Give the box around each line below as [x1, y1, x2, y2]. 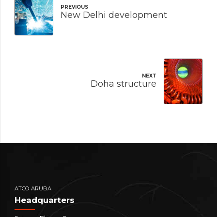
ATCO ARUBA [15, 185, 51, 192]
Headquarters [15, 195, 75, 205]
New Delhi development [61, 10, 167, 21]
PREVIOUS [61, 4, 88, 11]
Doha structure [91, 78, 156, 89]
